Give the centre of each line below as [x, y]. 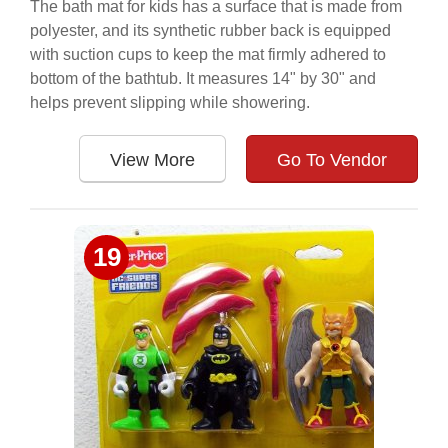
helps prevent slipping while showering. [170, 102]
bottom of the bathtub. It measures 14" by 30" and [203, 78]
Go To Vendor [332, 160]
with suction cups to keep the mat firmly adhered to [208, 54]
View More [152, 160]
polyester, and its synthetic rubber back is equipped [210, 30]
